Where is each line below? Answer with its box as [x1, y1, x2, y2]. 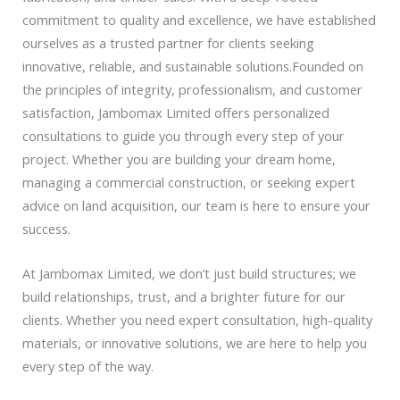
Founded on [292, 57, 363, 76]
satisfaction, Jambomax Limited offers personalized [22, 104, 329, 122]
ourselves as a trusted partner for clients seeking [22, 34, 314, 53]
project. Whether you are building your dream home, [22, 150, 336, 169]
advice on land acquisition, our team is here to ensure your [22, 196, 371, 215]
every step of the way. [22, 356, 154, 375]
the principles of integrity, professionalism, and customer [22, 80, 362, 99]
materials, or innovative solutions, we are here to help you [22, 333, 367, 352]
